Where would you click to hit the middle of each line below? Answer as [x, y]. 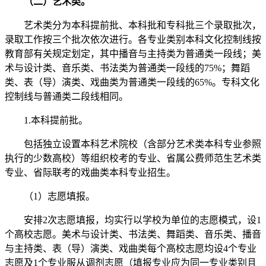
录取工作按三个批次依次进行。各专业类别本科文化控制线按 [133, 40]
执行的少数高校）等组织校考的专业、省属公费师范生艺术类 [133, 159]
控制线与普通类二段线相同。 [66, 97]
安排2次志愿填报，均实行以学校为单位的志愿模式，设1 [133, 220]
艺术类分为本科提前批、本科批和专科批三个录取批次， [133, 26]
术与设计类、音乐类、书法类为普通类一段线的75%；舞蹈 [127, 68]
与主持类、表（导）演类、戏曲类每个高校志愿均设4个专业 [131, 249]
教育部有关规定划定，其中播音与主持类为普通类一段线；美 [133, 54]
